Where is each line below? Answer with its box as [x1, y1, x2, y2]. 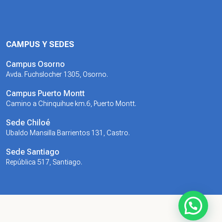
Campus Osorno [6, 59, 65, 69]
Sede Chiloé [6, 118, 50, 127]
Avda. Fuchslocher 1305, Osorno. [6, 70, 108, 78]
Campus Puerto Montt [6, 89, 85, 98]
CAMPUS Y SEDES [6, 40, 74, 49]
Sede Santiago [6, 147, 59, 157]
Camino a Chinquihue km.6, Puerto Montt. [6, 100, 136, 108]
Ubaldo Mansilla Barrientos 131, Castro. [6, 129, 130, 137]
